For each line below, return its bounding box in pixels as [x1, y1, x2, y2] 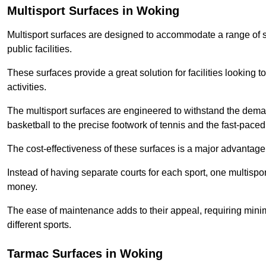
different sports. [7, 220, 71, 230]
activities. [7, 82, 46, 93]
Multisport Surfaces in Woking [7, 4, 179, 18]
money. [7, 182, 37, 192]
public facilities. [7, 44, 72, 55]
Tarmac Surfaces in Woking [7, 247, 163, 261]
